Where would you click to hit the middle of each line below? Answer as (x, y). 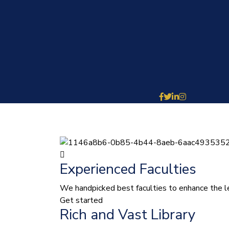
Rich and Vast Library (128, 215)
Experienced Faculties (128, 169)
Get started (81, 201)
